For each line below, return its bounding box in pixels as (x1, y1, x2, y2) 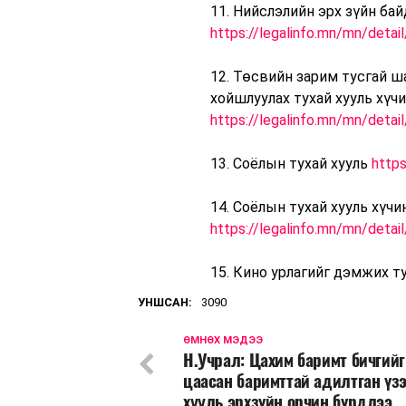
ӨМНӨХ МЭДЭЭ (183, 334, 263, 347)
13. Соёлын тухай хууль (210, 155, 372, 173)
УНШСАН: (138, 295, 192, 310)
